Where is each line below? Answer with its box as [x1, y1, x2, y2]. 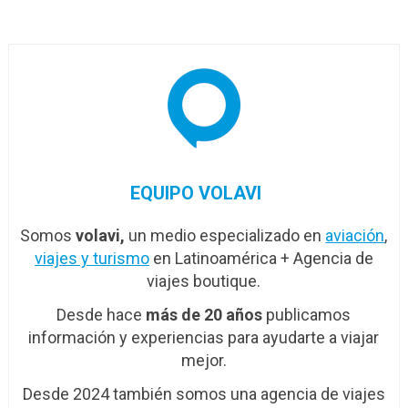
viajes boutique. [147, 271, 261, 291]
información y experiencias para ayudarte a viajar [28, 328, 380, 348]
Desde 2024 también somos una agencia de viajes [22, 384, 385, 404]
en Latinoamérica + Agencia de [148, 249, 373, 269]
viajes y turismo [34, 249, 149, 269]
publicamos [262, 305, 352, 325]
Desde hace [56, 305, 147, 325]
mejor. [180, 351, 227, 371]
